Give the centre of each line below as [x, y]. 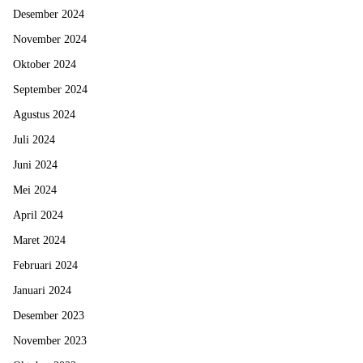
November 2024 [50, 40]
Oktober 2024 [45, 65]
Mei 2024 [35, 190]
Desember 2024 [49, 15]
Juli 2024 [34, 140]
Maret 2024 [39, 241]
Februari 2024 [45, 266]
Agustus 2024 [44, 115]
